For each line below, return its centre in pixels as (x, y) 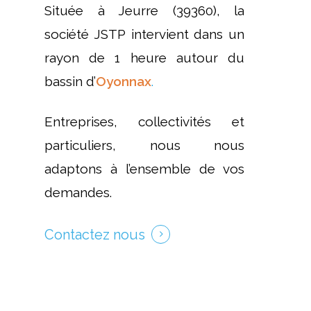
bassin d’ (70, 82)
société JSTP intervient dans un (144, 34)
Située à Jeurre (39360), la (144, 11)
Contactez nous (95, 234)
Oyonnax (124, 82)
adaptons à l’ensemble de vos (144, 169)
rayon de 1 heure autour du (144, 58)
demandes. (78, 193)
